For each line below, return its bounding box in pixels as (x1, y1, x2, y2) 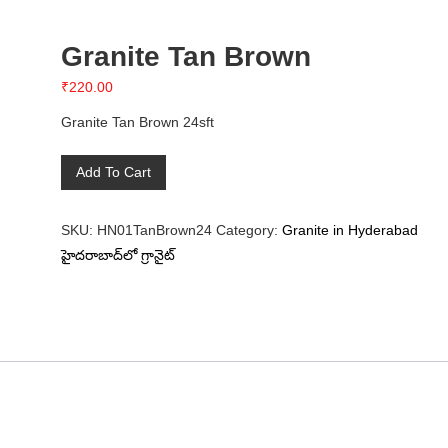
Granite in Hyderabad (281, 222, 418, 238)
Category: (215, 222, 282, 238)
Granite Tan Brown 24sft (60, 114, 214, 130)
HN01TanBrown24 (96, 222, 212, 238)
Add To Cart (75, 164, 151, 180)
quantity (59, 233, 110, 249)
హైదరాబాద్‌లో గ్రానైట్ (60, 247, 175, 263)
